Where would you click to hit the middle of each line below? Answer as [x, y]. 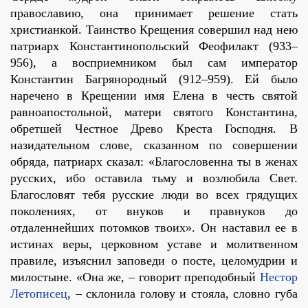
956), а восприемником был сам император [154, 63]
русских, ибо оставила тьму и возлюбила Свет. [154, 178]
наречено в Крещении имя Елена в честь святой [154, 96]
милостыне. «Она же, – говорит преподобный [133, 277]
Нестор [279, 277]
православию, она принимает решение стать [154, 13]
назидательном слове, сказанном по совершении [154, 145]
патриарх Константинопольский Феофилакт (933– [154, 46]
